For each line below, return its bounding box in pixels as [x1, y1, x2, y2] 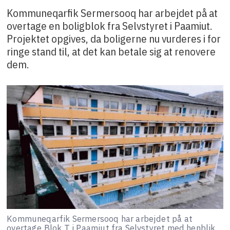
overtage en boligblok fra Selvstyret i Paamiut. [7, 18, 213, 33]
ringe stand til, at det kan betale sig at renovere [7, 44, 216, 59]
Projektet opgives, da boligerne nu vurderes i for [7, 31, 221, 46]
